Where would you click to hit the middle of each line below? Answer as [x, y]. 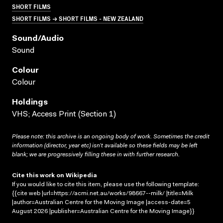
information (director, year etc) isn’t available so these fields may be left [105, 146]
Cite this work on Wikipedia [55, 175]
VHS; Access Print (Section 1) [64, 114]
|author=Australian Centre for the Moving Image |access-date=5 [101, 202]
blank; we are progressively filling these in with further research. [96, 155]
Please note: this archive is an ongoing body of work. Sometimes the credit [111, 137]
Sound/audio [38, 39]
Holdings [30, 102]
